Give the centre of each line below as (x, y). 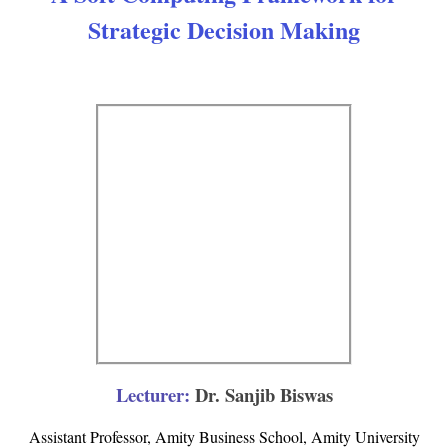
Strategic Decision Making (224, 29)
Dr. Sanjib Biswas (263, 394)
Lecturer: (152, 394)
